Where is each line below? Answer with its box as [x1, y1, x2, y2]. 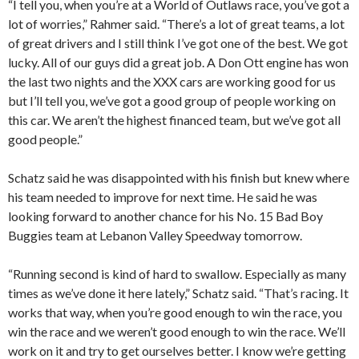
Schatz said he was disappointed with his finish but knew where [8, 170, 349, 186]
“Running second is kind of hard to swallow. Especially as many [8, 266, 346, 282]
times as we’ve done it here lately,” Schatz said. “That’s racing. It [8, 285, 349, 301]
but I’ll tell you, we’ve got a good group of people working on [8, 93, 336, 109]
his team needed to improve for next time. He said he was [8, 189, 317, 205]
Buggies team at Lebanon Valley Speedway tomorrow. [8, 228, 302, 244]
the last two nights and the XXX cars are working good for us [8, 74, 336, 90]
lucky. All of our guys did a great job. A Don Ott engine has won [8, 54, 349, 71]
